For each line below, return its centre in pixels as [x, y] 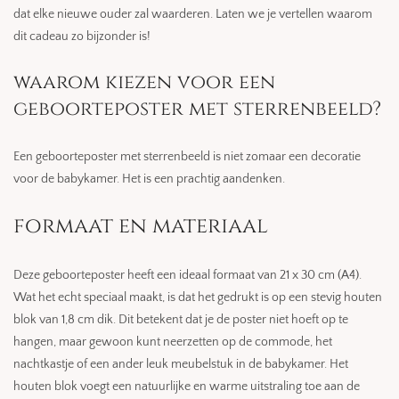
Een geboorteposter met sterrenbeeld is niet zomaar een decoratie [187, 157]
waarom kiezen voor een [144, 82]
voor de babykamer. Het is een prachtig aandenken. [151, 179]
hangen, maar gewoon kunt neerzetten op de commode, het [173, 342]
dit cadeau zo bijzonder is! [82, 37]
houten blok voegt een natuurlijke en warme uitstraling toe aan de [187, 387]
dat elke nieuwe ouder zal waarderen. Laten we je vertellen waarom [193, 14]
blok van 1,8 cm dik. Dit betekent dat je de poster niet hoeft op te [181, 320]
